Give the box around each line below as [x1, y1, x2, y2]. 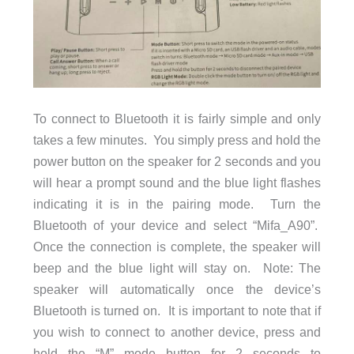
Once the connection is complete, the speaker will [32, 239, 322, 254]
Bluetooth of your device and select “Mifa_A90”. [32, 217, 322, 232]
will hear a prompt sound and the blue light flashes [32, 175, 322, 190]
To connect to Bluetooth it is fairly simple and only [32, 111, 322, 126]
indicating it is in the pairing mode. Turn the [32, 196, 322, 211]
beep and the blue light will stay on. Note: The [32, 260, 322, 275]
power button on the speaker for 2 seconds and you [32, 153, 322, 168]
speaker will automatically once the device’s [32, 281, 322, 296]
